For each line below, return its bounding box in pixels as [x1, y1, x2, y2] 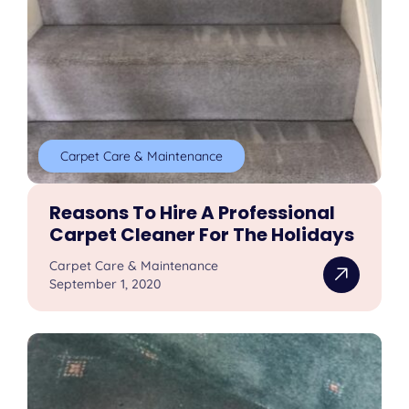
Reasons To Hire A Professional [49, 199, 336, 225]
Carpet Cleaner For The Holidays [49, 221, 355, 247]
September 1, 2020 [49, 275, 162, 292]
